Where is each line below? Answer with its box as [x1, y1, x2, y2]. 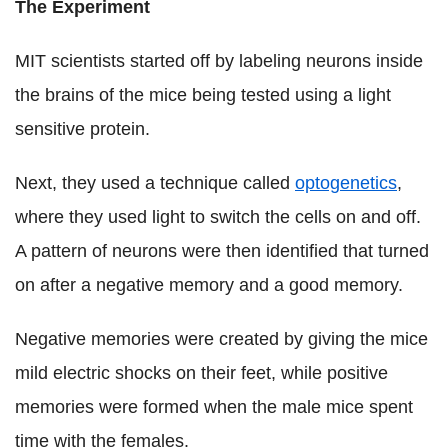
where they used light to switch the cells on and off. [15, 206, 421, 227]
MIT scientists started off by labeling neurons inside [15, 50, 423, 71]
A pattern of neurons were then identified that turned [15, 240, 429, 261]
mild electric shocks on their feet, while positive [15, 362, 388, 383]
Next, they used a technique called [15, 172, 295, 193]
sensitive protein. [15, 118, 150, 139]
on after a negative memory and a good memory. [15, 274, 403, 295]
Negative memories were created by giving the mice [15, 328, 428, 349]
